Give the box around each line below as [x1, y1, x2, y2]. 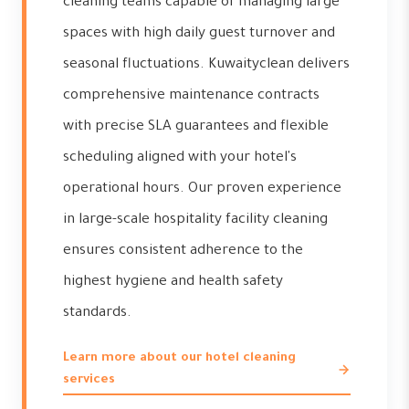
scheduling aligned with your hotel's [63, 151, 297, 166]
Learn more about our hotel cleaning [63, 351, 296, 365]
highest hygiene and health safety [63, 275, 283, 290]
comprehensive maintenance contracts [63, 89, 320, 104]
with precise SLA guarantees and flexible [63, 120, 329, 135]
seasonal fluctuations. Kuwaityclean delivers [63, 58, 350, 73]
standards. [63, 306, 131, 321]
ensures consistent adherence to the [63, 244, 303, 259]
